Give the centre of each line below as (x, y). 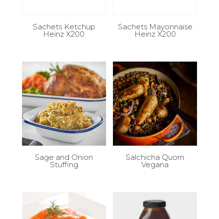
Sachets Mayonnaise (155, 27)
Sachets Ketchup (64, 27)
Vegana (155, 165)
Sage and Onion (64, 157)
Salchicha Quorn (155, 157)
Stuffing (64, 165)
